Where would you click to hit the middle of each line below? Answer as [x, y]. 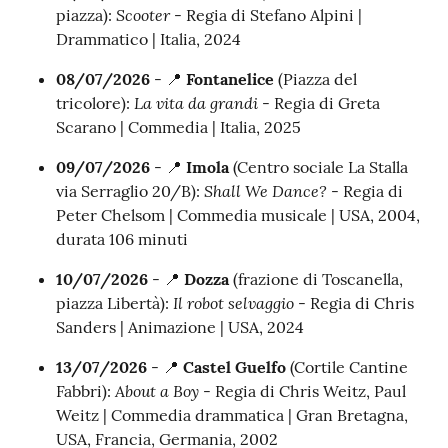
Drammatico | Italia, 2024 [148, 39]
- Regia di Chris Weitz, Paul [302, 391]
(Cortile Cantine [347, 367]
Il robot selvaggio [233, 303]
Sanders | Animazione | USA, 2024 [180, 327]
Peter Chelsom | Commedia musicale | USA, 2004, [238, 215]
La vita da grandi [196, 103]
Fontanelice [232, 79]
